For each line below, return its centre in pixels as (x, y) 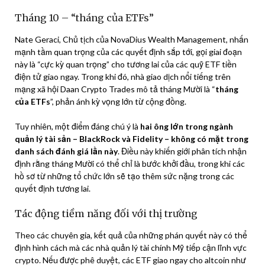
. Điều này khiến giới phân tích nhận (182, 151)
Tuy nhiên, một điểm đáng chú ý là (77, 126)
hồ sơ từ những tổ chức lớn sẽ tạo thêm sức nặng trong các (125, 176)
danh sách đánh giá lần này (66, 151)
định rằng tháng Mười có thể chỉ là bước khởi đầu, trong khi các (130, 163)
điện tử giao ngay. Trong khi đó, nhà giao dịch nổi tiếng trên (123, 76)
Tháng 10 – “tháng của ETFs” (84, 17)
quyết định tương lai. (53, 188)
